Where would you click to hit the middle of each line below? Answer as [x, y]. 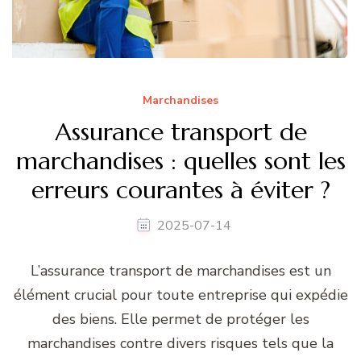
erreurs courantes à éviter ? [180, 189]
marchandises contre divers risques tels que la [180, 343]
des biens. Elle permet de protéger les [180, 319]
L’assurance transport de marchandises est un [180, 270]
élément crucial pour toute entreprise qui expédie [180, 295]
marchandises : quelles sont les [180, 160]
